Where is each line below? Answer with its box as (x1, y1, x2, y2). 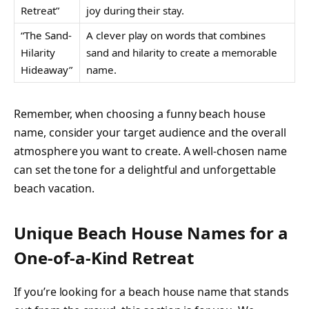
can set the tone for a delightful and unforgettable (14, 162, 276, 178)
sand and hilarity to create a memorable (86, 45, 278, 59)
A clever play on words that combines (86, 28, 266, 42)
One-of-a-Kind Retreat (14, 246, 194, 269)
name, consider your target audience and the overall (14, 125, 286, 141)
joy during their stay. (86, 3, 184, 17)
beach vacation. (14, 181, 95, 197)
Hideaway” (21, 62, 72, 77)
